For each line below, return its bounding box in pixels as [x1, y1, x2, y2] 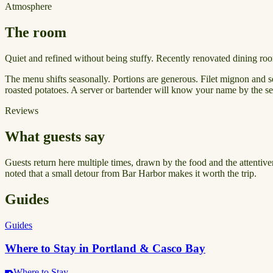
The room [5, 24, 66, 41]
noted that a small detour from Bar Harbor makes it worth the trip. [5, 168, 257, 179]
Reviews [5, 105, 38, 116]
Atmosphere [5, 1, 52, 12]
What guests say [5, 128, 105, 144]
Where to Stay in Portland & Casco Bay [5, 242, 205, 255]
